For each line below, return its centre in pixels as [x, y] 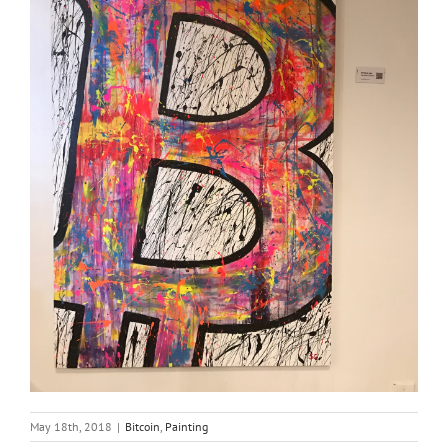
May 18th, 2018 [71, 427]
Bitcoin [142, 427]
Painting [186, 427]
